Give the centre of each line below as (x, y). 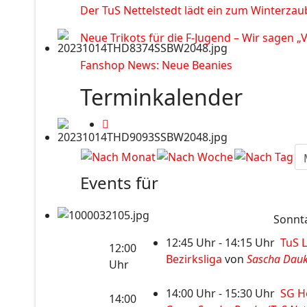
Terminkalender (161, 97)
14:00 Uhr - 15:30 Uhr (223, 293)
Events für (119, 183)
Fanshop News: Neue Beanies (156, 65)
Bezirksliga (194, 259)
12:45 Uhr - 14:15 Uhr (223, 243)
